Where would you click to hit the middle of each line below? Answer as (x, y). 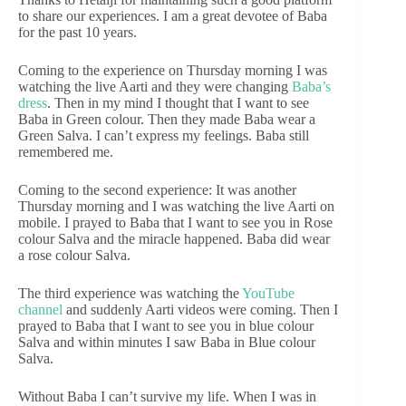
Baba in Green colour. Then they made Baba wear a (167, 119)
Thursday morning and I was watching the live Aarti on (176, 206)
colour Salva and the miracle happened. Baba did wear (174, 238)
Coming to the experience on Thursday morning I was (173, 70)
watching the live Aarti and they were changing (155, 86)
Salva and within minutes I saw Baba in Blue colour (167, 342)
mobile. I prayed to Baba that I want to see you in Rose (175, 222)
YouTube (268, 293)
